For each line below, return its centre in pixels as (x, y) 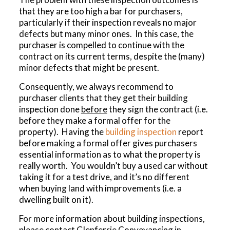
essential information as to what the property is (110, 154)
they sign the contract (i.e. (157, 109)
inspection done (50, 109)
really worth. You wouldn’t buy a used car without (113, 166)
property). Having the (62, 132)
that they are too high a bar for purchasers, (101, 11)
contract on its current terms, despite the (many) (112, 56)
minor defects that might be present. (89, 68)
